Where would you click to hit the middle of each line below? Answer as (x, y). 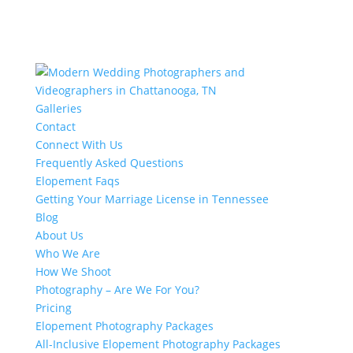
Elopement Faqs (77, 181)
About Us (59, 235)
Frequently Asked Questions (109, 163)
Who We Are (67, 253)
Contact (55, 126)
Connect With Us (79, 145)
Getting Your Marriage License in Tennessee (152, 199)
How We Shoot (73, 271)
